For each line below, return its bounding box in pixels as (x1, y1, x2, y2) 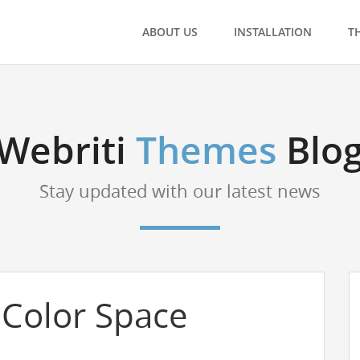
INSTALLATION (234, 24, 312, 39)
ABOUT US (142, 24, 198, 39)
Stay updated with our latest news (39, 179, 321, 202)
